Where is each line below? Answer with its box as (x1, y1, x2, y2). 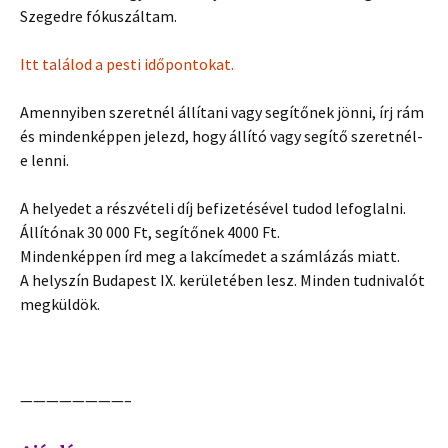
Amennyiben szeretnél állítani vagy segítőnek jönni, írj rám (20, 102, 424, 123)
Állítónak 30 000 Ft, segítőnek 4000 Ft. (20, 222, 280, 243)
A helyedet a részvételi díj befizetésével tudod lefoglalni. (20, 198, 406, 219)
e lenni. (20, 150, 69, 171)
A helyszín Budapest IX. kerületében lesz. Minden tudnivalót (20, 270, 425, 291)
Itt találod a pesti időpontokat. (20, 54, 234, 75)
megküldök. (20, 294, 100, 315)
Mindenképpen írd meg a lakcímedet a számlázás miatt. (20, 246, 400, 267)
